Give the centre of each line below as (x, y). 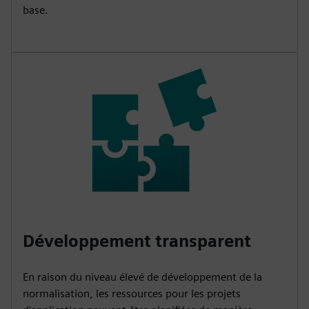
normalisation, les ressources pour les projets (132, 293)
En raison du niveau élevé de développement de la (142, 277)
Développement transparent (137, 241)
